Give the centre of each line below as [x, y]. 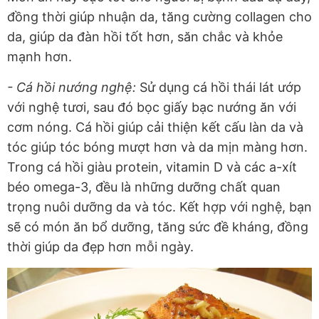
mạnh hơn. [40, 57]
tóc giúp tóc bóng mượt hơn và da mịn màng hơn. [157, 147]
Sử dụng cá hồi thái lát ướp [219, 88]
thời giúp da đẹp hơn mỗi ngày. [100, 247]
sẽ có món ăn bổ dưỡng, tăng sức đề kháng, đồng [158, 227]
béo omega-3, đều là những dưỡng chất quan [144, 187]
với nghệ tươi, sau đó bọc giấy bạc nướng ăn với [152, 108]
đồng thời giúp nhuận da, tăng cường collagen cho [159, 17]
